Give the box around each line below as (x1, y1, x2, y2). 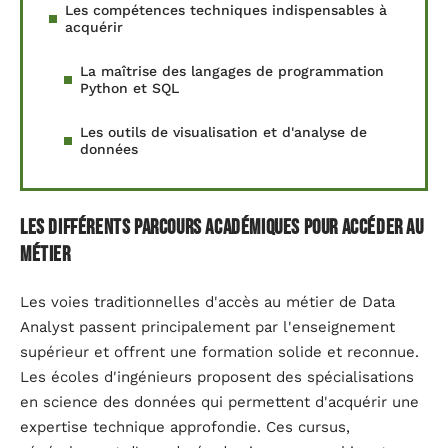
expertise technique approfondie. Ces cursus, (20, 418, 350, 437)
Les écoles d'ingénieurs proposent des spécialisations (20, 368, 414, 387)
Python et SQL (80, 80, 179, 97)
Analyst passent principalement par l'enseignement (20, 318, 395, 337)
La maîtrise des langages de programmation (80, 63, 384, 80)
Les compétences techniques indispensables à (65, 2, 387, 19)
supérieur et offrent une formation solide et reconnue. (20, 343, 419, 362)
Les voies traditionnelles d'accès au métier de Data (20, 293, 395, 312)
